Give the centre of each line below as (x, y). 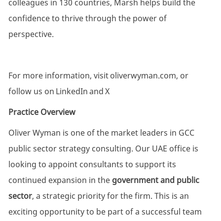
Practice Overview (42, 112)
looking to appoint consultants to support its (92, 165)
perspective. (32, 34)
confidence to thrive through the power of (87, 18)
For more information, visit (59, 76)
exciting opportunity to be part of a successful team (105, 212)
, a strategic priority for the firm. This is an (110, 196)
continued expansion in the (60, 180)
